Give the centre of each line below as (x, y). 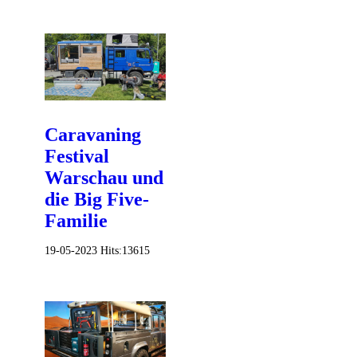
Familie (76, 221)
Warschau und (104, 178)
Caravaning (93, 135)
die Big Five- (97, 200)
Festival (77, 157)
